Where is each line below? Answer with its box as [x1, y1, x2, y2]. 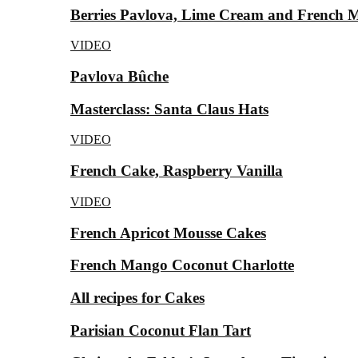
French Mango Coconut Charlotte [70, 257, 294, 274]
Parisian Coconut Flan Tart [70, 321, 251, 339]
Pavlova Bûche [70, 68, 169, 85]
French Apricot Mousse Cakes [70, 224, 266, 241]
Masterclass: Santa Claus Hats [70, 100, 268, 117]
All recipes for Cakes [70, 289, 205, 307]
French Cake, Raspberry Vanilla [70, 162, 283, 180]
